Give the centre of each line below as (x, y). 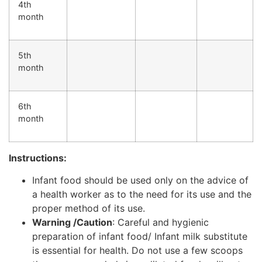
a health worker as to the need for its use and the (142, 194)
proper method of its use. (89, 208)
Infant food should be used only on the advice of (140, 180)
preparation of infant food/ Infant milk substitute (140, 237)
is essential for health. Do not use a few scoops (137, 251)
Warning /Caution (72, 223)
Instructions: (39, 158)
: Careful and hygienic (161, 223)
